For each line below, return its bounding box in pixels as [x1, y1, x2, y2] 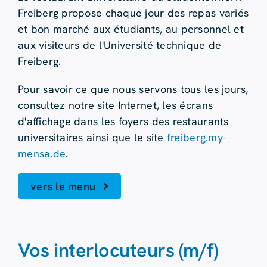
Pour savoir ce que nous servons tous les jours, [17, 82, 249, 96]
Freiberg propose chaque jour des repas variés [17, 5, 249, 20]
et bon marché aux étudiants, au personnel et [17, 21, 244, 36]
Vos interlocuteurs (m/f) [17, 237, 218, 263]
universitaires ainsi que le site [17, 130, 167, 144]
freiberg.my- [166, 130, 227, 144]
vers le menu [30, 179, 96, 193]
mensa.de [17, 146, 66, 160]
